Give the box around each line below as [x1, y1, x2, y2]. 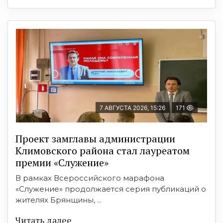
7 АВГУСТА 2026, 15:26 [100, 104, 165, 111]
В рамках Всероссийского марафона [15, 173, 164, 183]
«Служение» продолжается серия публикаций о [15, 184, 206, 194]
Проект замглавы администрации [15, 132, 175, 145]
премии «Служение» [15, 156, 109, 169]
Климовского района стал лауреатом [15, 144, 190, 157]
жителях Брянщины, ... [15, 195, 102, 205]
